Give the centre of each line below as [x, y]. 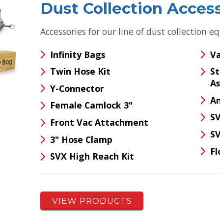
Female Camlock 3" [91, 105]
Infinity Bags [77, 54]
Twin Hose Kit [80, 71]
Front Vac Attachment [99, 122]
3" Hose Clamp [81, 139]
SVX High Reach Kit [92, 156]
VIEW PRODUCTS [92, 201]
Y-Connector [77, 88]
